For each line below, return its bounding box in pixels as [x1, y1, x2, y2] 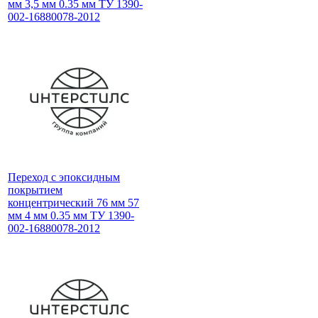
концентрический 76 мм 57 [8, 196, 139, 209]
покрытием [8, 183, 62, 196]
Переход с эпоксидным [8, 170, 120, 183]
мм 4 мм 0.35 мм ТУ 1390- [8, 209, 134, 221]
